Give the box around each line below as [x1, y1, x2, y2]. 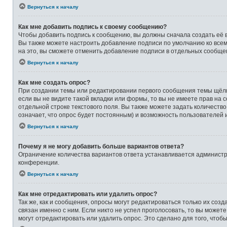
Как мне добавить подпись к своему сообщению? [18, 23, 167, 31]
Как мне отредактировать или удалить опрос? [18, 191, 157, 198]
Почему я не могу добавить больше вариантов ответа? [18, 143, 184, 150]
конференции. [18, 159, 59, 167]
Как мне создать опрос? [18, 79, 90, 87]
